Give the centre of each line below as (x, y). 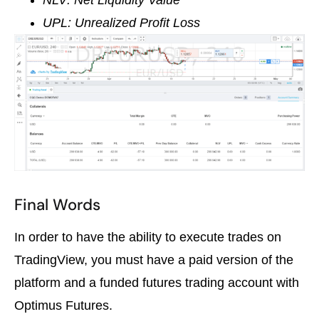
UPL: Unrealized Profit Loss (121, 23)
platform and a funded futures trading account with (157, 282)
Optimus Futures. (63, 305)
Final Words (57, 204)
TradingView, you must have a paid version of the (154, 260)
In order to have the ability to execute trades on (148, 237)
